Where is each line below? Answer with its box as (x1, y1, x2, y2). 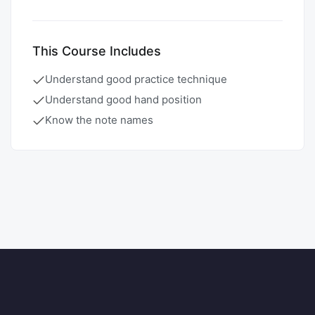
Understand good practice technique (45, 72, 227, 86)
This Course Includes (32, 43, 161, 58)
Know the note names (45, 112, 153, 127)
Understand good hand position (45, 92, 202, 106)
